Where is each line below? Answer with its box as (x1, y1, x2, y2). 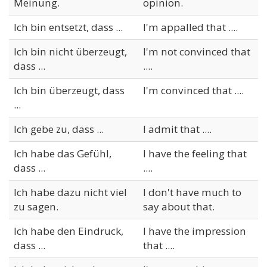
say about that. (143, 199, 215, 213)
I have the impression (143, 223, 246, 238)
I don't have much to (143, 185, 241, 199)
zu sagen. (14, 199, 58, 213)
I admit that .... (143, 122, 212, 136)
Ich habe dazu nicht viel (14, 185, 127, 199)
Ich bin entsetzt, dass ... (14, 20, 123, 34)
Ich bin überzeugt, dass (14, 83, 125, 97)
